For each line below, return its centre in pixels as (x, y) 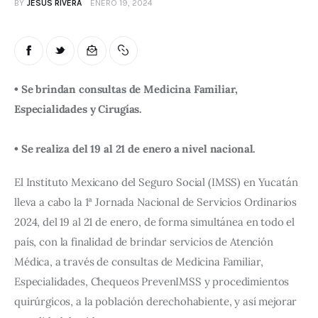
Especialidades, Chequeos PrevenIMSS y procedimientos (153, 282)
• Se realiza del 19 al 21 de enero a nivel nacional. (135, 148)
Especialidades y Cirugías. (78, 109)
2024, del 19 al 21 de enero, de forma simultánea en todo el (156, 222)
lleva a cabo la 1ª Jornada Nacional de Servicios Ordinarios (157, 202)
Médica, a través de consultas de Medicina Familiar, (140, 262)
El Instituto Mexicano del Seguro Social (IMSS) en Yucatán (158, 182)
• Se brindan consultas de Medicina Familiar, (127, 89)
